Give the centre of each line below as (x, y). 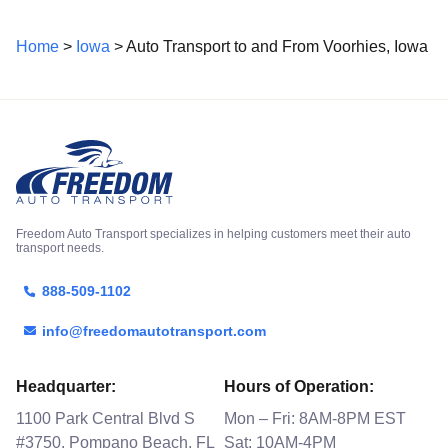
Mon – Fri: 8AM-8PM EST (315, 418)
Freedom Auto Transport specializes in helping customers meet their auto (213, 233)
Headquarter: (66, 386)
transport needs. (60, 247)
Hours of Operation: (299, 386)
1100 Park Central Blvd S (105, 418)
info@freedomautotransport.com (154, 330)
